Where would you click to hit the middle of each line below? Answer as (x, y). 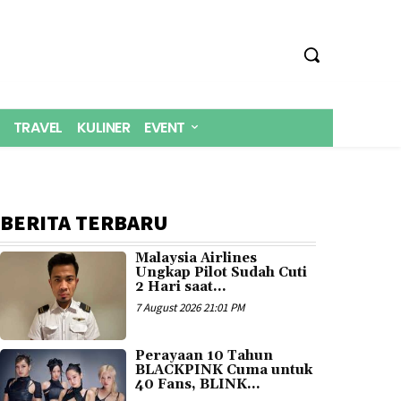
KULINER (103, 127)
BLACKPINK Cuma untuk (224, 370)
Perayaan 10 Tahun (205, 355)
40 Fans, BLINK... (198, 384)
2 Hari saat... (181, 286)
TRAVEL (38, 127)
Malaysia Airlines (196, 258)
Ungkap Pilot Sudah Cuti (222, 272)
